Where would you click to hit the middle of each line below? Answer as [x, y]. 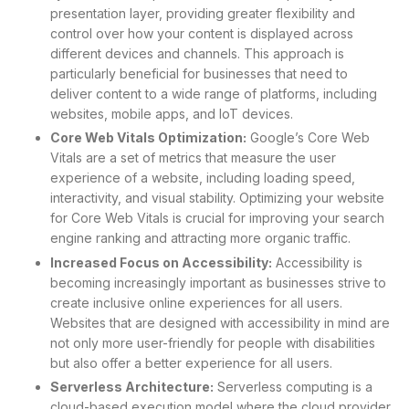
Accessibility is [317, 262]
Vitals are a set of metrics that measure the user [193, 158]
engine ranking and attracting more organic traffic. [200, 238]
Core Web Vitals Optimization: [148, 138]
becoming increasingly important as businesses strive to [218, 282]
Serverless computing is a [293, 386]
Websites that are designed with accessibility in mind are [220, 322]
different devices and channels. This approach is [197, 54]
